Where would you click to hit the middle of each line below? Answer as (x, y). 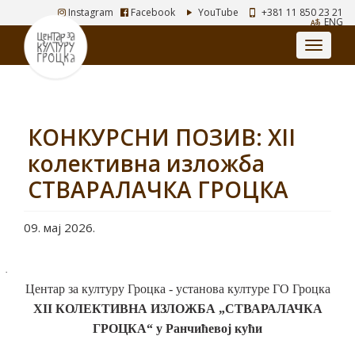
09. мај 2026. (59, 227)
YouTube (218, 12)
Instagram (90, 12)
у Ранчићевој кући (208, 328)
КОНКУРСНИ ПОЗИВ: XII (162, 137)
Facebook (152, 12)
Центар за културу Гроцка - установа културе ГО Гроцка (177, 289)
